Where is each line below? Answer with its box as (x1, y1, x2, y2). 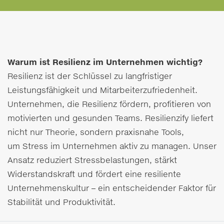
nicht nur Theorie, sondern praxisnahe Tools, (7, 127, 184, 137)
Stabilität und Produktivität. (7, 197, 115, 207)
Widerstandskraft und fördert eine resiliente (7, 169, 181, 179)
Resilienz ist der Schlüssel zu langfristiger (7, 71, 172, 81)
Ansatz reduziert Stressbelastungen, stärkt (7, 155, 177, 165)
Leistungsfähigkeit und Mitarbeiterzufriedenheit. (7, 85, 197, 95)
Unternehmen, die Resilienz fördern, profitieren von (7, 99, 211, 109)
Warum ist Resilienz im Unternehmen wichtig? (7, 57, 202, 67)
